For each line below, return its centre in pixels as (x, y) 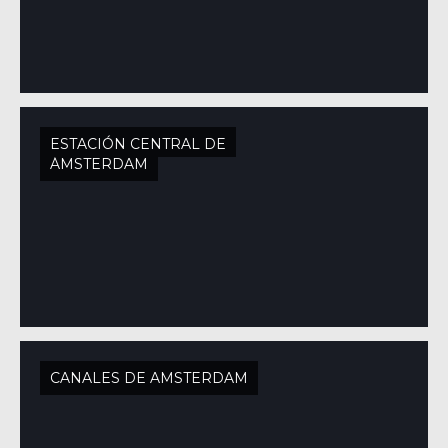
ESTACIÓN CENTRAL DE (138, 144)
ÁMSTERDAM (99, 164)
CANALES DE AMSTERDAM (149, 378)
